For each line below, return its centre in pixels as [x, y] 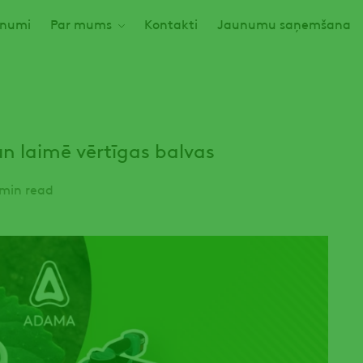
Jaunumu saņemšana [284, 23]
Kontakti [171, 23]
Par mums [81, 23]
